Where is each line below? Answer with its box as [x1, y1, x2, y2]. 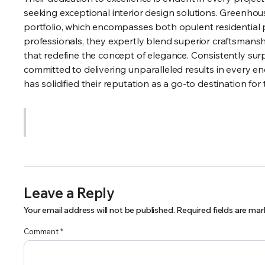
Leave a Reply [24, 183, 115, 202]
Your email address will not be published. [24, 204, 175, 215]
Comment [24, 226, 60, 236]
